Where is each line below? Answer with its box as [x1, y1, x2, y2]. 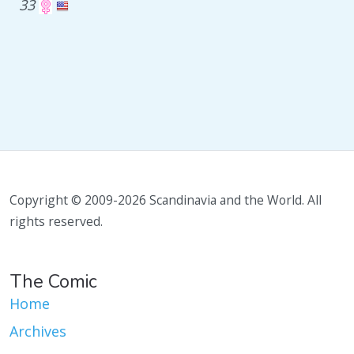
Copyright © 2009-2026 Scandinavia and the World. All [9, 191, 322, 209]
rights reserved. [9, 213, 103, 230]
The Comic [10, 269, 97, 294]
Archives [9, 322, 66, 341]
